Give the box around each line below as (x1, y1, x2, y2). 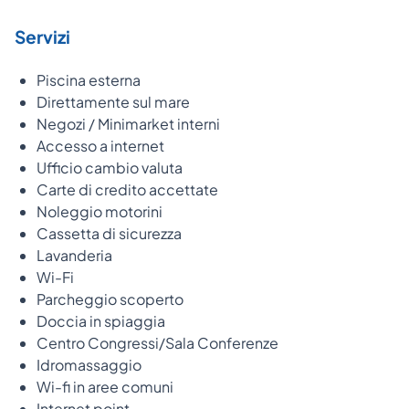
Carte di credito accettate (37, 179, 218, 199)
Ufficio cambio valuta (37, 157, 183, 177)
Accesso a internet (37, 135, 164, 155)
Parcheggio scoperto (37, 288, 184, 309)
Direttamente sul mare (37, 91, 190, 111)
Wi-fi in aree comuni (37, 376, 173, 396)
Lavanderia (37, 245, 112, 265)
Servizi (15, 25, 70, 47)
